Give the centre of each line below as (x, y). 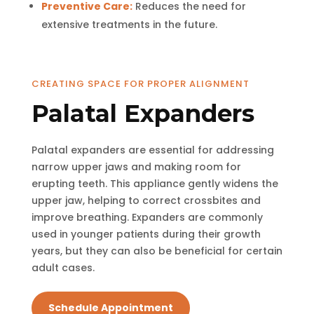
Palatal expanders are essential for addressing (152, 150)
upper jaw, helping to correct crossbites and (146, 200)
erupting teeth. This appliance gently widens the (155, 183)
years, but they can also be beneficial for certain (157, 251)
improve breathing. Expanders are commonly (147, 217)
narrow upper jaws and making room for (136, 166)
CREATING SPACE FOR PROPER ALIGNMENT (140, 83)
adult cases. (63, 267)
